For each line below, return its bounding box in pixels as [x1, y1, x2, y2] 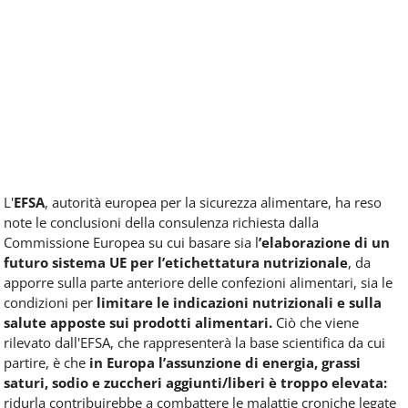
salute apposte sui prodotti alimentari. [4, 313, 272, 332]
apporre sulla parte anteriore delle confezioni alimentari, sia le [4, 273, 393, 292]
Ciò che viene [272, 313, 359, 332]
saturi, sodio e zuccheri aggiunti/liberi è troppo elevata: [4, 373, 387, 393]
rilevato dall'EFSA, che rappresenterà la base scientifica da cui [4, 333, 385, 352]
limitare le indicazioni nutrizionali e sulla [93, 293, 382, 312]
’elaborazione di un [259, 233, 390, 252]
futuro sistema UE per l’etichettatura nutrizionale [4, 253, 348, 272]
